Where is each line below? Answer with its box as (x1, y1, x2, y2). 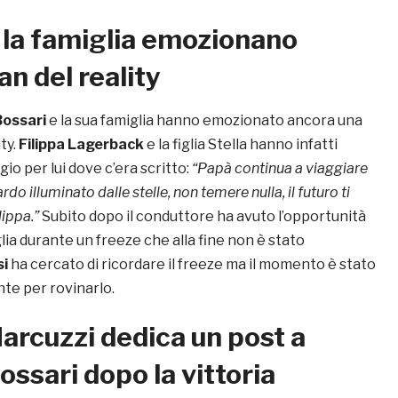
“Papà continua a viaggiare (192, 160, 368, 178)
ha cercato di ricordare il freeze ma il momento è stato (8, 256, 376, 274)
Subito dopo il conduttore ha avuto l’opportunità (42, 208, 366, 226)
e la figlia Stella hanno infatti (144, 136, 338, 154)
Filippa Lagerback (19, 136, 144, 154)
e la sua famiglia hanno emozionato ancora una (46, 112, 362, 130)
